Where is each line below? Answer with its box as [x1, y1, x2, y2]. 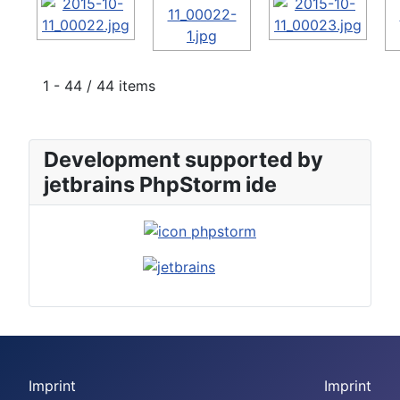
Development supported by [44, 146, 323, 172]
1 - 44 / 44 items [43, 76, 155, 95]
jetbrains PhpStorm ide [44, 171, 277, 197]
